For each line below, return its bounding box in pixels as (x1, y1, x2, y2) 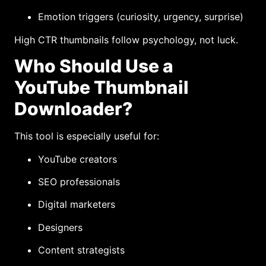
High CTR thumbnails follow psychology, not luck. (14, 33, 238, 46)
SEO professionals (38, 176, 120, 188)
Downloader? (14, 98, 132, 120)
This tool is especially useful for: (14, 130, 159, 142)
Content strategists (38, 244, 125, 256)
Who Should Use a (14, 55, 173, 77)
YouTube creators (38, 153, 117, 165)
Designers (38, 221, 83, 233)
